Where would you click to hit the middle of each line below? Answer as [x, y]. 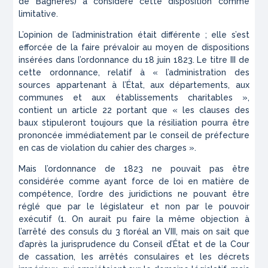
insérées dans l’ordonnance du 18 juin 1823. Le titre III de [134, 60]
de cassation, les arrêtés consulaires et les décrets [134, 257]
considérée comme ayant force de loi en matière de [134, 182]
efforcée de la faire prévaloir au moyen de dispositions [134, 48]
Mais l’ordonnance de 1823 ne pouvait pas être [134, 169]
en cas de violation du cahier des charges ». [108, 148]
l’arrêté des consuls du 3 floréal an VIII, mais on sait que [134, 232]
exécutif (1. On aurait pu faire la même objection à [134, 219]
